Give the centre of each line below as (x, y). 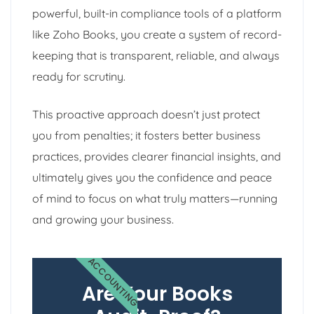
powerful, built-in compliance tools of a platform (157, 13)
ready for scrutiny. (79, 76)
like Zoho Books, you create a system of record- (157, 34)
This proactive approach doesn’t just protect (146, 114)
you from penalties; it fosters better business (146, 135)
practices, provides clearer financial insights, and (157, 156)
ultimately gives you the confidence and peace (152, 177)
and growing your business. (103, 219)
